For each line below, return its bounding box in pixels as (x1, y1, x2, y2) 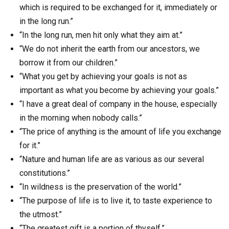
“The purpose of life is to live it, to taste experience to (19, 195, 212, 205)
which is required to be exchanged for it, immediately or (19, 2, 217, 12)
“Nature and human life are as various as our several (19, 154, 204, 164)
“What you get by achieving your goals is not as (19, 71, 187, 81)
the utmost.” (19, 209, 62, 219)
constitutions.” (19, 168, 70, 178)
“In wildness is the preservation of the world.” (19, 181, 181, 192)
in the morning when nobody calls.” (19, 112, 142, 123)
